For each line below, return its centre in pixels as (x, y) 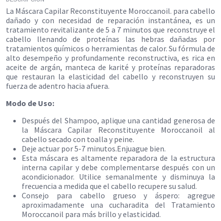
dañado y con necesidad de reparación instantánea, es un (110, 20)
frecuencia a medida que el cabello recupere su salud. (110, 186)
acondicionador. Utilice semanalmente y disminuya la (118, 176)
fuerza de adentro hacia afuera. (58, 86)
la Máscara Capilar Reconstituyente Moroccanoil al (118, 129)
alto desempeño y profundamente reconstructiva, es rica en (110, 57)
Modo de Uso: (30, 103)
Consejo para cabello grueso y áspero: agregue (118, 195)
